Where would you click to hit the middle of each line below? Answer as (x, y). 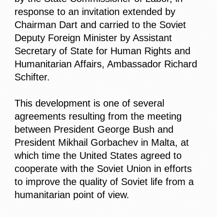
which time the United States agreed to (98, 156)
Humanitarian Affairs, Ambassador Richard (106, 64)
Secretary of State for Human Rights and (102, 51)
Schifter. (32, 77)
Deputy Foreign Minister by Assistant (93, 38)
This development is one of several (89, 103)
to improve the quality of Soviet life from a (104, 182)
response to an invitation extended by (95, 12)
